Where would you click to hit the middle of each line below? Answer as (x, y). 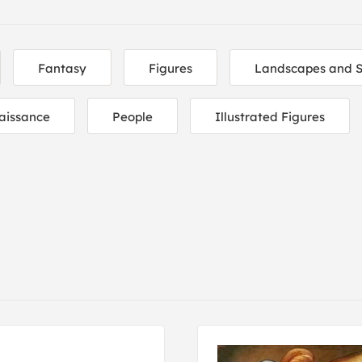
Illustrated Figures (270, 117)
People (133, 117)
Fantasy (62, 68)
